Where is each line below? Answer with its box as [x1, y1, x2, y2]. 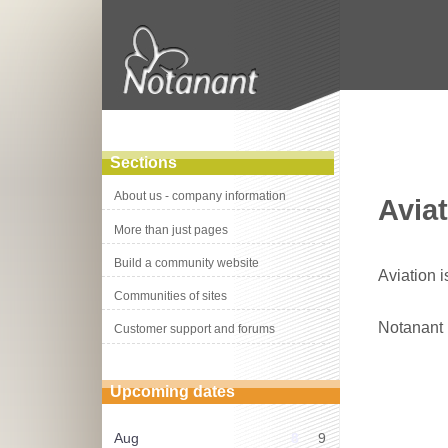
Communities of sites [114, 289, 228, 304]
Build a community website [114, 255, 260, 270]
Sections [109, 154, 177, 172]
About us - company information [114, 189, 287, 204]
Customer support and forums [114, 322, 276, 337]
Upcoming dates [110, 383, 235, 401]
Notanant [378, 318, 444, 336]
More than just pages [114, 222, 229, 237]
